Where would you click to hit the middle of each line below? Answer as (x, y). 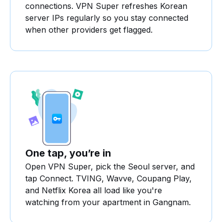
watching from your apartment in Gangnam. (108, 202)
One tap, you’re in (68, 153)
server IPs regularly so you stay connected (107, 18)
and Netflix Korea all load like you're (94, 191)
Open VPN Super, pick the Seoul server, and (110, 167)
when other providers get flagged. (89, 29)
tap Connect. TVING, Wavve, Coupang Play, (109, 179)
